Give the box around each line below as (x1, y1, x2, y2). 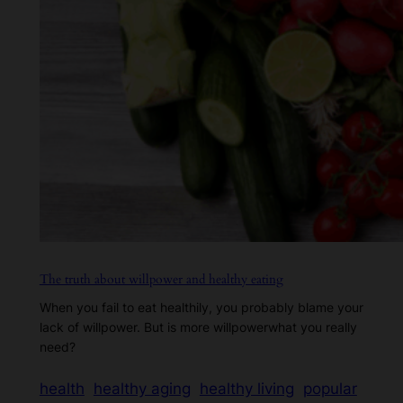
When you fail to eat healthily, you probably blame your (39, 299, 363, 315)
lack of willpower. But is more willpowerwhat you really (39, 318, 357, 335)
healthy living (199, 379, 294, 398)
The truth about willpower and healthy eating (39, 270, 283, 288)
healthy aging (93, 379, 191, 398)
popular (302, 379, 357, 398)
